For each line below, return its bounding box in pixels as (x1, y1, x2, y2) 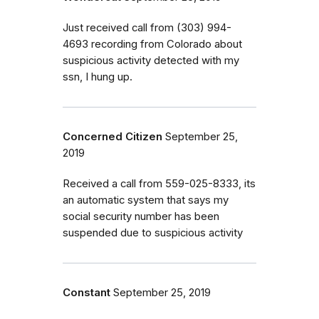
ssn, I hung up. (63, 70, 132, 83)
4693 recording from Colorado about (63, 37, 242, 51)
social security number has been (63, 209, 219, 223)
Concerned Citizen (63, 130, 162, 143)
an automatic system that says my (63, 193, 229, 206)
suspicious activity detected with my (63, 53, 239, 67)
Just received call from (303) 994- (63, 21, 231, 34)
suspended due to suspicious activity (63, 226, 243, 239)
